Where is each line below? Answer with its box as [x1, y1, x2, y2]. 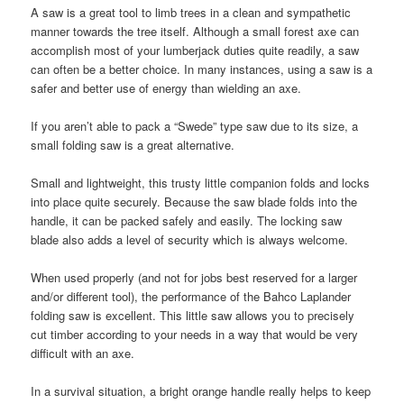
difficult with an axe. [31, 344, 135, 363]
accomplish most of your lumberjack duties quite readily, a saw [31, 41, 360, 59]
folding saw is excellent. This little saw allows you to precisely [31, 307, 355, 325]
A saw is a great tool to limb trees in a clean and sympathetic [31, 3, 352, 21]
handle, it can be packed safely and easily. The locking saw [31, 212, 343, 230]
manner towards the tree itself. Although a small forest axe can [31, 22, 360, 40]
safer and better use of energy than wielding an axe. [31, 78, 302, 96]
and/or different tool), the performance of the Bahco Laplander [31, 288, 352, 306]
